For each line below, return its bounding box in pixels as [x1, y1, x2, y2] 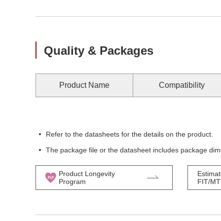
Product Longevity [58, 170, 115, 178]
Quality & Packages [44, 44, 153, 57]
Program [58, 178, 86, 185]
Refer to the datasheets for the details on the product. [46, 130, 213, 138]
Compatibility [158, 81, 205, 89]
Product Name [59, 81, 110, 89]
